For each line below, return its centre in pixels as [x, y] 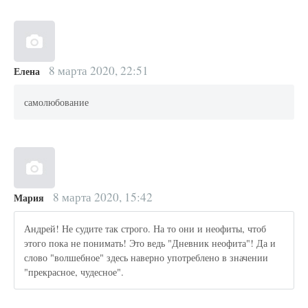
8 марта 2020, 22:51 [97, 71]
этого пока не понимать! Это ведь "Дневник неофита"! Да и [150, 243]
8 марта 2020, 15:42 [101, 197]
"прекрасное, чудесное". [74, 272]
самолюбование [57, 102]
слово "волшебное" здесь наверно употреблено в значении [146, 257]
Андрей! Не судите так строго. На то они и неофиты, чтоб [145, 228]
